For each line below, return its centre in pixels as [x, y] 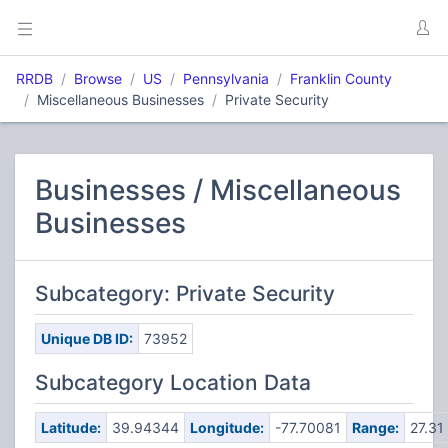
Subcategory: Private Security [185, 293]
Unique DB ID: [86, 338]
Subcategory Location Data [173, 382]
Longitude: [226, 427]
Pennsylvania [226, 78]
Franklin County [341, 78]
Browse [98, 78]
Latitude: [70, 427]
